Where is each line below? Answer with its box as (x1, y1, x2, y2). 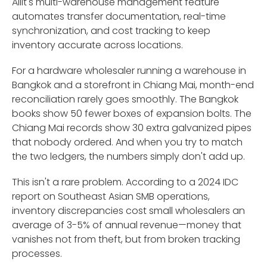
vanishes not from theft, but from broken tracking (12, 232, 240, 247)
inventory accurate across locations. (12, 38, 183, 52)
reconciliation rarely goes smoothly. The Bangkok (12, 92, 238, 107)
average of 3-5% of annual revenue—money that (12, 218, 241, 232)
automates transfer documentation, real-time (12, 10, 226, 23)
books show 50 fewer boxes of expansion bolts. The (12, 107, 252, 121)
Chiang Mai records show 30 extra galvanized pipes (12, 121, 252, 135)
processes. (12, 247, 62, 261)
